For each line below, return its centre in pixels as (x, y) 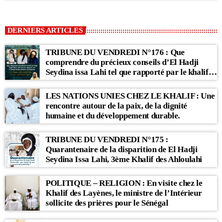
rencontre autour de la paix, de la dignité (116, 106)
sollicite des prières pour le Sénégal (107, 203)
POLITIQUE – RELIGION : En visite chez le (124, 183)
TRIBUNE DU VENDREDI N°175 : (107, 139)
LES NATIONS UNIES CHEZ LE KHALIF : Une (130, 96)
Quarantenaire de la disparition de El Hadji (122, 149)
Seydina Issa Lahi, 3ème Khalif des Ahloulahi (124, 159)
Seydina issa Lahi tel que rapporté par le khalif (127, 72)
